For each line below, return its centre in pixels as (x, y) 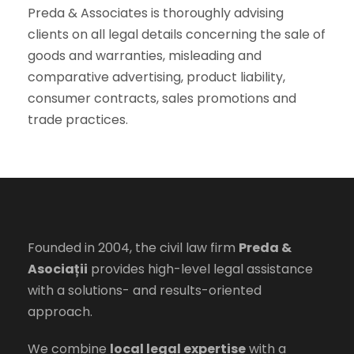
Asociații (58, 269)
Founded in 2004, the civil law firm (133, 248)
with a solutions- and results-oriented (145, 291)
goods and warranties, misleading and (145, 56)
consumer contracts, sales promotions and (162, 99)
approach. (60, 312)
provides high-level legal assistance (200, 269)
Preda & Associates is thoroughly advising (156, 13)
